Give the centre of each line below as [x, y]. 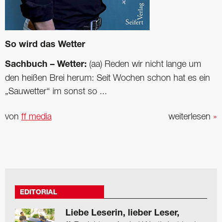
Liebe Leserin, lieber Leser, [122, 214]
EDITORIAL [38, 193]
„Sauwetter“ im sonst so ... [56, 91]
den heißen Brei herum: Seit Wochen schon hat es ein [108, 78]
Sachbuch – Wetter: [46, 65]
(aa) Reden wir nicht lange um [144, 64]
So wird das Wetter [45, 45]
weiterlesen [191, 117]
